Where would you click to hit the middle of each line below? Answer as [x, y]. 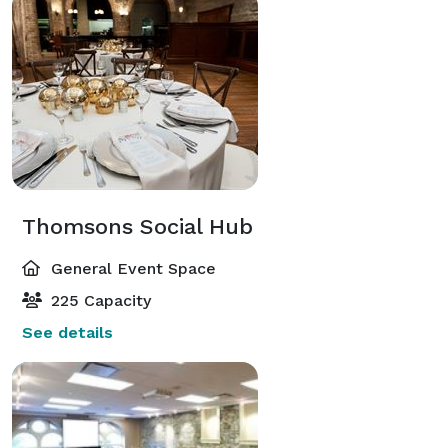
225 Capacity [98, 300]
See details [67, 332]
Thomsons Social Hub [137, 226]
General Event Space [131, 268]
